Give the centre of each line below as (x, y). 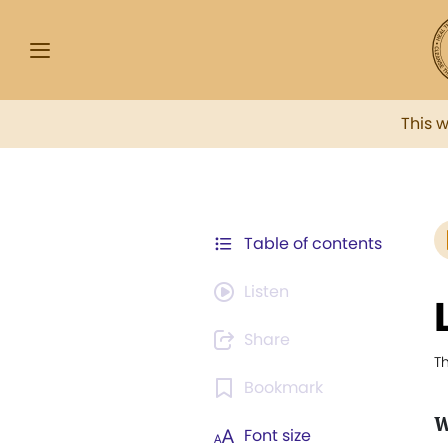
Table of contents (313, 243)
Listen (266, 291)
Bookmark (283, 387)
